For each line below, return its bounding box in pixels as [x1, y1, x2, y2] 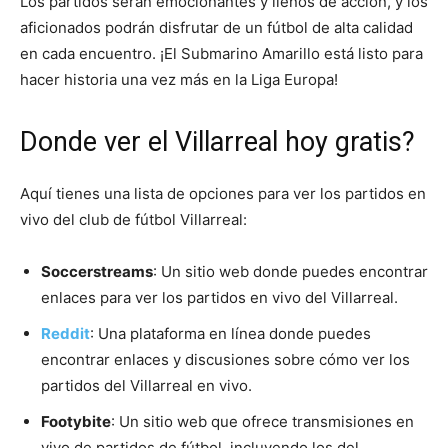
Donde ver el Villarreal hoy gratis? [20, 126, 415, 159]
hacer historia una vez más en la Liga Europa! [20, 70, 338, 90]
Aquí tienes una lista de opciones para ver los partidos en [20, 184, 426, 204]
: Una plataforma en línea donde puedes [90, 324, 371, 344]
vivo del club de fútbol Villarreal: [20, 210, 247, 230]
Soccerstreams [41, 262, 153, 282]
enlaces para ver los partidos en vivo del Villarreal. [41, 288, 398, 308]
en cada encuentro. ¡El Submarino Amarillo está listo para [20, 44, 423, 64]
